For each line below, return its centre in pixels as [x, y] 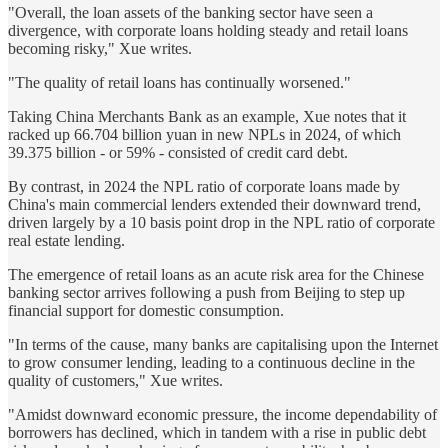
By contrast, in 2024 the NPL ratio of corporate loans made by [204, 187]
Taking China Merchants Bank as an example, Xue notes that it [207, 117]
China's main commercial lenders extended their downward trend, [214, 205]
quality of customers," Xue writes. [115, 381]
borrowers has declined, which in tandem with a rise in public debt [217, 433]
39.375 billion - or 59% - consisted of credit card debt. [178, 153]
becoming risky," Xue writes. [100, 49]
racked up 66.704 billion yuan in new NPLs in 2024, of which [204, 135]
